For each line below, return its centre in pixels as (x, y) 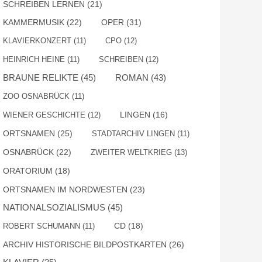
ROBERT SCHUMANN (42, 226)
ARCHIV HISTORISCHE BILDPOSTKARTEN (85, 244)
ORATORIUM (28, 171)
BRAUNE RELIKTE (41, 77)
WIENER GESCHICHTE (44, 115)
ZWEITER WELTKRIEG (131, 152)
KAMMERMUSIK (34, 22)
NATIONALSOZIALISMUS (54, 207)
